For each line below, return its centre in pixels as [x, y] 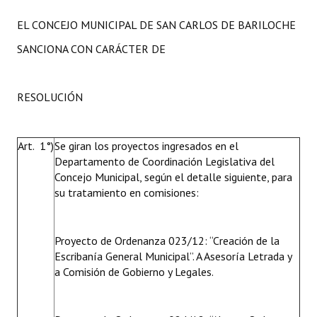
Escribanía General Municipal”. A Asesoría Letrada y [173, 256]
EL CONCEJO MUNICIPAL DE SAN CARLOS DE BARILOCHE [156, 25]
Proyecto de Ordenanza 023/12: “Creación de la [168, 241]
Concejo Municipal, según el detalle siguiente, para [173, 177]
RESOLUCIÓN [50, 97]
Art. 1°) [36, 146]
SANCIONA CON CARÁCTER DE [91, 49]
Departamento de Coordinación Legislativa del [165, 161]
